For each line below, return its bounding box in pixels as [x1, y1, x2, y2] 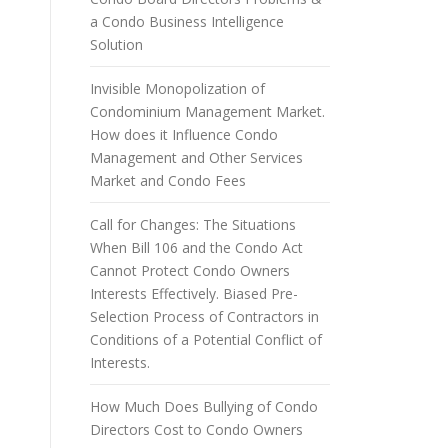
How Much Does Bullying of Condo [90, 397, 318, 416]
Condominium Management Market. [90, 102, 325, 121]
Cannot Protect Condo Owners [90, 261, 290, 280]
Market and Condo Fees [90, 171, 246, 190]
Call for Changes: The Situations [90, 215, 296, 234]
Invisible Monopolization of [90, 79, 265, 98]
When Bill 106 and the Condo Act [90, 238, 303, 257]
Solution [90, 35, 143, 54]
